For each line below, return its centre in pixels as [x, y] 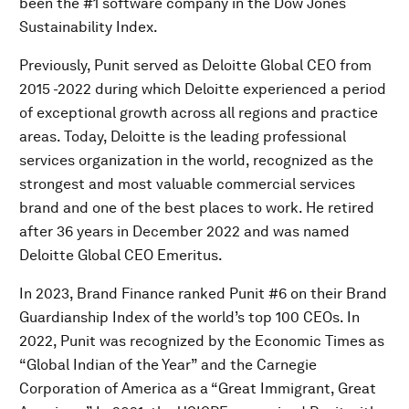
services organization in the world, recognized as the [196, 160]
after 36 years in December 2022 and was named [184, 231]
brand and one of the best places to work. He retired [197, 207]
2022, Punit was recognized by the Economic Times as [202, 341]
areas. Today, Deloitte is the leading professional [183, 136]
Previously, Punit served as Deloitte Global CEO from [195, 65]
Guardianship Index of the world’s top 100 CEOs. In [189, 317]
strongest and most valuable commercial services [187, 184]
